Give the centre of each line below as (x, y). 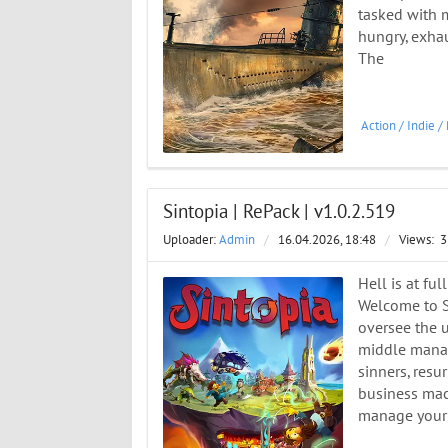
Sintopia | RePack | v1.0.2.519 (279, 212)
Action (378, 126)
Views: (418, 240)
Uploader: (191, 240)
